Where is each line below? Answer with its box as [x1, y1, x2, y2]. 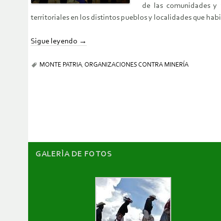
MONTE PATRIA [39, 62, 82, 69]
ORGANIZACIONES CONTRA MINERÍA [84, 62, 188, 69]
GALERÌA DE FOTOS [36, 150, 112, 158]
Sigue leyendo [31, 37, 79, 46]
